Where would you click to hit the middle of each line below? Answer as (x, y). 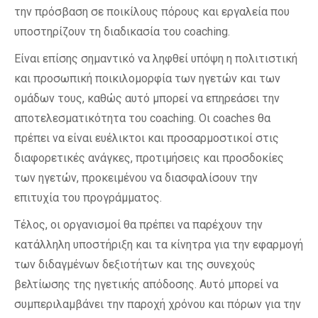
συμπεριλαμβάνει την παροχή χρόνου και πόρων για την (158, 304)
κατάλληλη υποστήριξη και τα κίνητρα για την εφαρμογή (159, 245)
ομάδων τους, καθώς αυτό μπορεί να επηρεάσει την (147, 98)
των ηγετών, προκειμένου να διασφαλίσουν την (136, 178)
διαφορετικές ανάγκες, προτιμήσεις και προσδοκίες (149, 158)
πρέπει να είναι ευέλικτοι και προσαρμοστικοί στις (147, 138)
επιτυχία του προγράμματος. (88, 198)
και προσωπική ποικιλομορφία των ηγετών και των (147, 78)
